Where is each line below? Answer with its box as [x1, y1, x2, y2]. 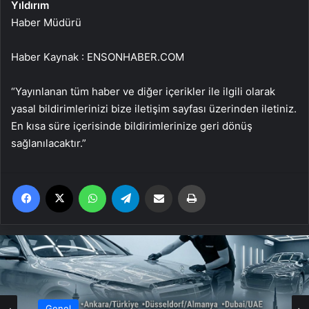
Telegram [139, 178, 178, 190]
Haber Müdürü [11, 15, 81, 29]
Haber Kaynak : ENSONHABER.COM [11, 50, 184, 63]
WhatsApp [106, 178, 150, 190]
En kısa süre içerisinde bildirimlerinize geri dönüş [11, 119, 252, 132]
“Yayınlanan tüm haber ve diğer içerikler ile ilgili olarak [11, 84, 275, 98]
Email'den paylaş [172, 178, 199, 190]
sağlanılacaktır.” [11, 136, 86, 150]
